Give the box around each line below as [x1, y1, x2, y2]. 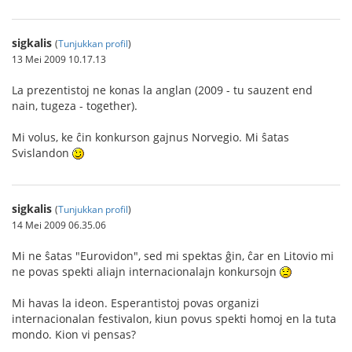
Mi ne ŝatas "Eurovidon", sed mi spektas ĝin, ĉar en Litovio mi [12, 247, 334, 263]
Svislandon [12, 145, 72, 160]
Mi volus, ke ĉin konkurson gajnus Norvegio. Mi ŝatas [12, 129, 289, 145]
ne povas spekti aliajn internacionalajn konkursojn [12, 263, 280, 279]
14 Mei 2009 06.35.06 [12, 218, 106, 231]
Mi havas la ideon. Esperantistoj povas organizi [12, 295, 259, 310]
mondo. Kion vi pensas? [12, 326, 136, 342]
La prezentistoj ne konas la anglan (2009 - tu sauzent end [12, 82, 313, 97]
